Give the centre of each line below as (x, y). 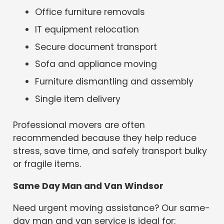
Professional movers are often (79, 125)
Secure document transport (96, 47)
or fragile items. (47, 164)
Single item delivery (78, 99)
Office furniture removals (90, 12)
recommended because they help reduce (105, 138)
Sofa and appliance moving (96, 64)
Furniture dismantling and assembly (114, 82)
